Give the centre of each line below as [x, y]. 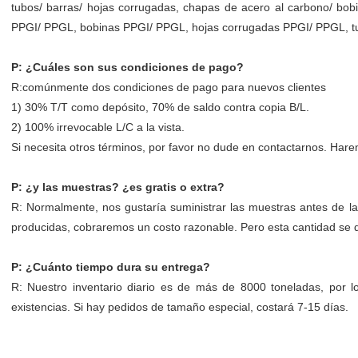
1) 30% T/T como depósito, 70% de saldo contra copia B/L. [160, 107]
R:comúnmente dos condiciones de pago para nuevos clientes [168, 87]
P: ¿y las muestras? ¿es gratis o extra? [117, 187]
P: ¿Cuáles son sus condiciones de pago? [127, 67]
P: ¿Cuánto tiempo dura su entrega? [110, 267]
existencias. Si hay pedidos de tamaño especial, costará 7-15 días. [179, 307]
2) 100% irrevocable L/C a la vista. [97, 127]
